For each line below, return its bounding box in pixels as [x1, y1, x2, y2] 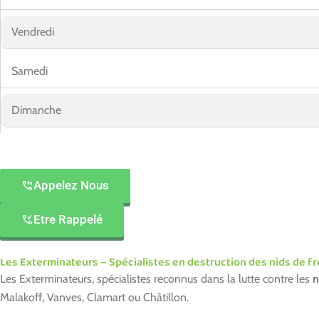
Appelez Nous [33, 177, 109, 192]
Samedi [11, 63, 48, 78]
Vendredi [11, 24, 54, 38]
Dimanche [11, 103, 61, 117]
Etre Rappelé [33, 211, 103, 226]
